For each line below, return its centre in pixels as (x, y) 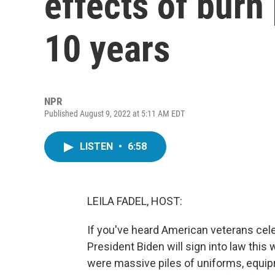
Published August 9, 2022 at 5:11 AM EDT (114, 114)
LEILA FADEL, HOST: (135, 201)
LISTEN (98, 146)
